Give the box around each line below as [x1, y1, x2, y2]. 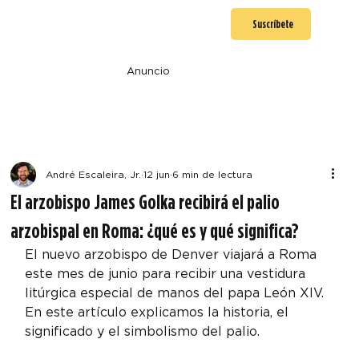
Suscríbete [252, 17, 293, 30]
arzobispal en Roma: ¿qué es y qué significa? [10, 217, 300, 243]
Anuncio [126, 65, 170, 77]
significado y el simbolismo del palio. [25, 323, 260, 339]
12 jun [143, 167, 171, 180]
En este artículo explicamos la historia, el [25, 304, 293, 320]
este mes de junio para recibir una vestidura [25, 265, 310, 281]
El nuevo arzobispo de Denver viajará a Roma [25, 246, 321, 262]
